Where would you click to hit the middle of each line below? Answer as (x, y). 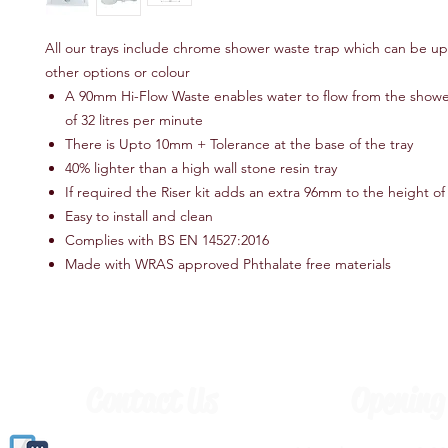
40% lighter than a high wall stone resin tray (201, 168)
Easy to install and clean (139, 216)
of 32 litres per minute (134, 120)
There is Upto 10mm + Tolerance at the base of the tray (239, 144)
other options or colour (117, 72)
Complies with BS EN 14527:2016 (167, 240)
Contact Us (151, 401)
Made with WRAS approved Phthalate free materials (228, 264)
